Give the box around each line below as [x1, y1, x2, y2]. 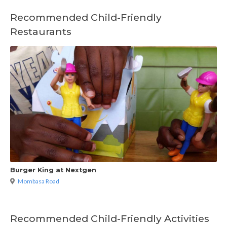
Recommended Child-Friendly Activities [10, 212, 209, 224]
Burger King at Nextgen [10, 166, 96, 174]
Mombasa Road [18, 177, 59, 185]
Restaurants [10, 25, 71, 37]
